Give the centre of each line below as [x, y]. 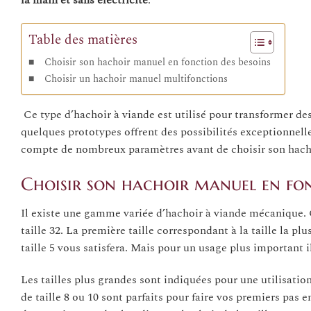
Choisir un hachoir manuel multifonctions [136, 79]
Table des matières [83, 40]
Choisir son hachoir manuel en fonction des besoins [157, 63]
